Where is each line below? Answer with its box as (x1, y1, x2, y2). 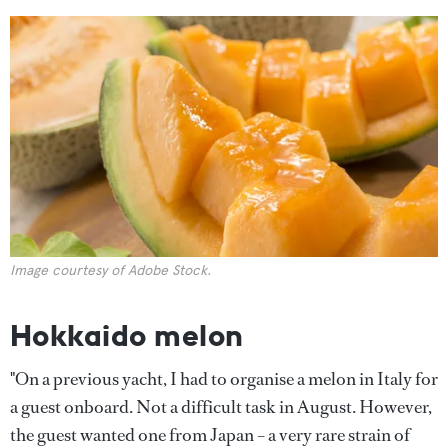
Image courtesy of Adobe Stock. (10, 261, 211, 279)
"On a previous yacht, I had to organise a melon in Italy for (10, 366, 438, 391)
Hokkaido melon (10, 315, 244, 354)
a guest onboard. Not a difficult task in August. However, (10, 394, 432, 419)
